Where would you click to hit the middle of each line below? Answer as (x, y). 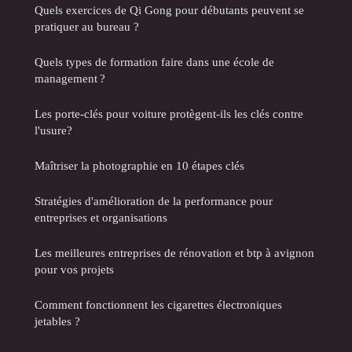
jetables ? (57, 321)
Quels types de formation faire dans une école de (154, 62)
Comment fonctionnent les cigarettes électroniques (158, 305)
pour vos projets (74, 269)
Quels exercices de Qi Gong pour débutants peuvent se (169, 10)
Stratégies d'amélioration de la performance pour (154, 201)
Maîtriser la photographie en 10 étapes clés (139, 166)
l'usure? (53, 130)
